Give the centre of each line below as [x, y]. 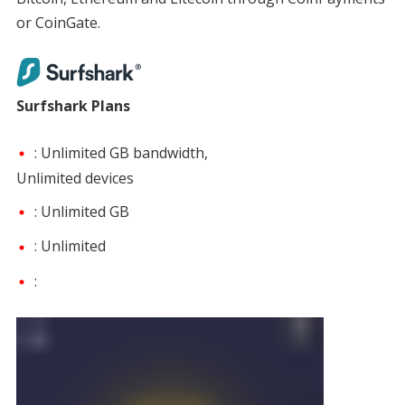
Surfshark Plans [73, 105]
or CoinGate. [58, 22]
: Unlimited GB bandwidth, [121, 152]
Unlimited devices [75, 179]
